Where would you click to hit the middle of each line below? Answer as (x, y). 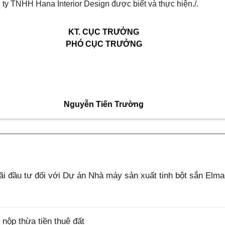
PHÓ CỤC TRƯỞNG (104, 44)
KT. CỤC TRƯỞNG (104, 32)
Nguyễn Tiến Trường (104, 104)
